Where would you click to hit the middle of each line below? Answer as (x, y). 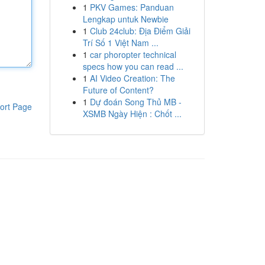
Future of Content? (118, 90)
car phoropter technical (133, 54)
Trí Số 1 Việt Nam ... (120, 43)
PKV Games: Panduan (132, 7)
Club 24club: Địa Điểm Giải (140, 31)
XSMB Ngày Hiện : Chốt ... (132, 114)
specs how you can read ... (133, 66)
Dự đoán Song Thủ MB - (135, 102)
